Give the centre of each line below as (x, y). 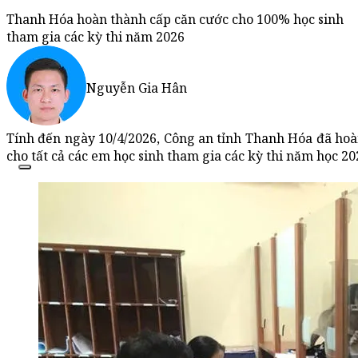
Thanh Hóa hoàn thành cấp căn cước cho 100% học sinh (175, 20)
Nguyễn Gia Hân (137, 88)
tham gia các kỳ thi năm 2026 (95, 37)
